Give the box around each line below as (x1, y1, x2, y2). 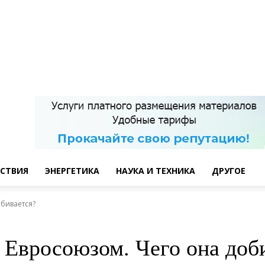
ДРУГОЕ (212, 165, 245, 176)
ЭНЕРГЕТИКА (45, 165, 99, 176)
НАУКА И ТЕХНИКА (116, 165, 195, 176)
